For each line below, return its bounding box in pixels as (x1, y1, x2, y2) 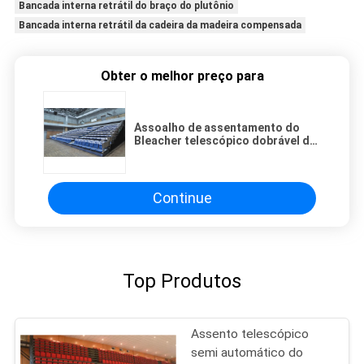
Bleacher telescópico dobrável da (134, 133, 316, 147)
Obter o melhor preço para (100, 67, 264, 84)
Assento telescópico (191, 326, 310, 341)
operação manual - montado (134, 146, 287, 160)
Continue (152, 189, 212, 207)
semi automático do (191, 344, 304, 360)
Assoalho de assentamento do (134, 120, 300, 134)
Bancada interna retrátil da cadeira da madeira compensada (18, 19, 301, 31)
